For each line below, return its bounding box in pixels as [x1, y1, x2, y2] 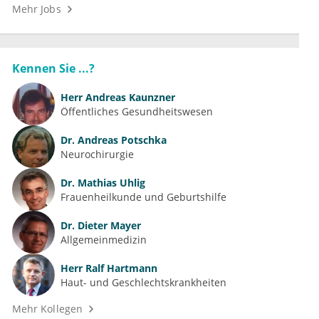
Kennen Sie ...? [12, 61, 95, 77]
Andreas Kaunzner [83, 90, 175, 104]
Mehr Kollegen [12, 302, 83, 316]
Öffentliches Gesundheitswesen [61, 104, 213, 118]
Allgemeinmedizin [61, 232, 147, 246]
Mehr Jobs [12, 2, 61, 16]
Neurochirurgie [61, 147, 134, 161]
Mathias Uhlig [75, 175, 145, 189]
